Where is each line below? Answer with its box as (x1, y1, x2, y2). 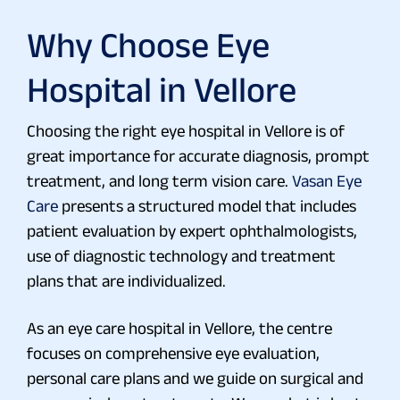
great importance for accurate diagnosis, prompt (27, 146, 370, 165)
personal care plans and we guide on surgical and (27, 368, 363, 387)
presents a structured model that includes (58, 196, 356, 215)
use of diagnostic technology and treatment (27, 246, 336, 265)
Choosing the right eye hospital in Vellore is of (27, 121, 345, 140)
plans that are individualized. (27, 271, 226, 290)
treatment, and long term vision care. (27, 171, 292, 190)
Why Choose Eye (27, 24, 270, 64)
